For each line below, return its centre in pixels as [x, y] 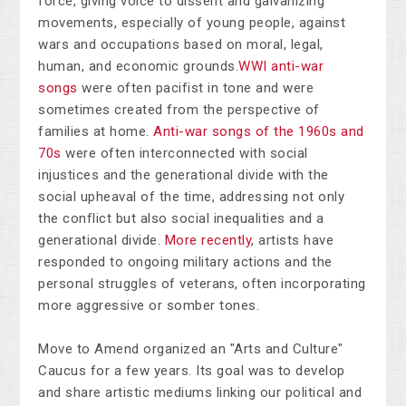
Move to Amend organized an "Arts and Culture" [191, 349]
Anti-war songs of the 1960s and [259, 132]
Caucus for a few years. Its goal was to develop [192, 371]
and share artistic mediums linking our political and [200, 393]
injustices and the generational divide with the [184, 175]
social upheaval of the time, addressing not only [192, 197]
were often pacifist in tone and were [196, 88]
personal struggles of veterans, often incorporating [202, 284]
